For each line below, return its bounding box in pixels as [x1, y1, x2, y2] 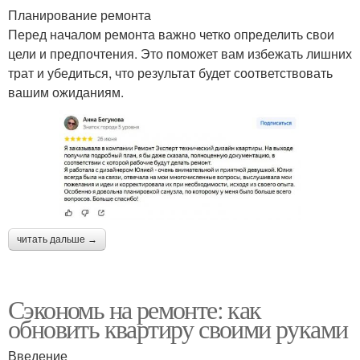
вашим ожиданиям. [8, 83, 124, 101]
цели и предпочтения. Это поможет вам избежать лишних [8, 44, 352, 63]
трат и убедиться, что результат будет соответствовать [8, 63, 333, 82]
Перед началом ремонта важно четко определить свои [8, 25, 334, 43]
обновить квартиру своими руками [8, 311, 348, 346]
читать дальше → [17, 234, 97, 246]
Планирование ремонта [8, 6, 151, 24]
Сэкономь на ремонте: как [8, 292, 261, 327]
